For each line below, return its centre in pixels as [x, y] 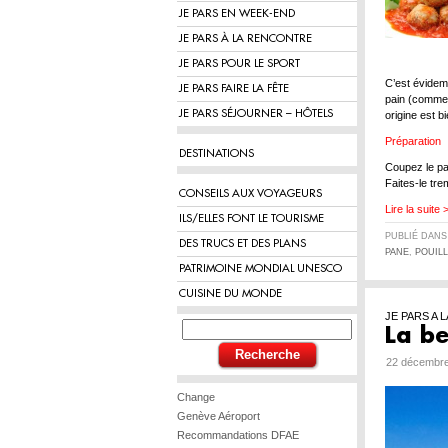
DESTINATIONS [216, 153]
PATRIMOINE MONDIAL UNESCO [260, 268]
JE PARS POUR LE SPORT [239, 63]
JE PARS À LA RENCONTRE [245, 38]
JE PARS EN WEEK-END [237, 13]
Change [196, 397]
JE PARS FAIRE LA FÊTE [234, 88]
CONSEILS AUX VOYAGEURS [250, 193]
